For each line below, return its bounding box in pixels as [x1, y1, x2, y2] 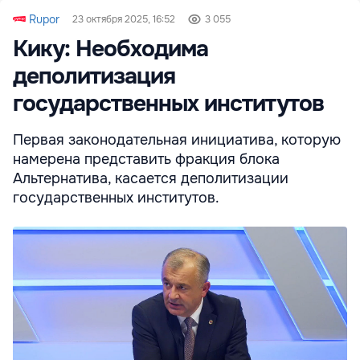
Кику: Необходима [13, 35, 208, 64]
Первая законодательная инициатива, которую [13, 131, 341, 149]
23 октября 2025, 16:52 [72, 13, 175, 27]
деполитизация [13, 62, 175, 92]
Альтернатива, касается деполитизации [13, 170, 288, 188]
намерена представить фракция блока [13, 150, 280, 169]
